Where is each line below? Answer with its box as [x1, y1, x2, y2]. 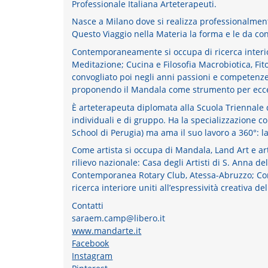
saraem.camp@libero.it [72, 212, 166, 224]
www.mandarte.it [72, 224, 142, 236]
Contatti [72, 199, 104, 211]
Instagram [72, 249, 113, 261]
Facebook [72, 237, 109, 249]
